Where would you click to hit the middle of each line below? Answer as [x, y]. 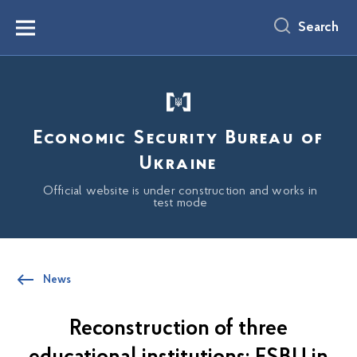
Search [318, 27]
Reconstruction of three [178, 329]
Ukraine [178, 164]
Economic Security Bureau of [178, 139]
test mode [180, 203]
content [27, 24]
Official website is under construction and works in [180, 191]
